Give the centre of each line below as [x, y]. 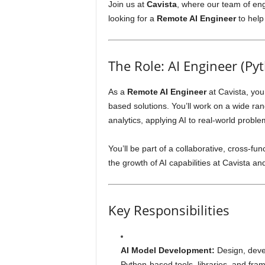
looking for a [132, 18]
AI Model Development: [167, 250]
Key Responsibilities [169, 210]
